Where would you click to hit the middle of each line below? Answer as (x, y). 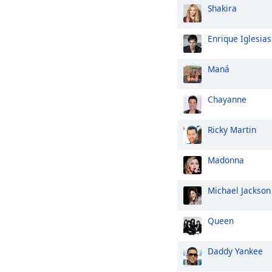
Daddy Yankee (235, 251)
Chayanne (227, 99)
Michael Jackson (239, 190)
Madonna (226, 160)
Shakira (222, 8)
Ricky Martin (232, 130)
